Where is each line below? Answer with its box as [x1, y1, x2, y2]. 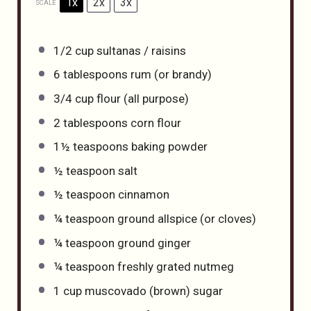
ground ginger [114, 235, 191, 250]
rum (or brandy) [127, 67, 212, 82]
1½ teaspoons [53, 140, 128, 154]
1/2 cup [53, 43, 94, 58]
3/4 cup [53, 91, 94, 106]
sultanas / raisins [93, 43, 186, 58]
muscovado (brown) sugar [81, 283, 223, 298]
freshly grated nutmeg [114, 260, 234, 274]
